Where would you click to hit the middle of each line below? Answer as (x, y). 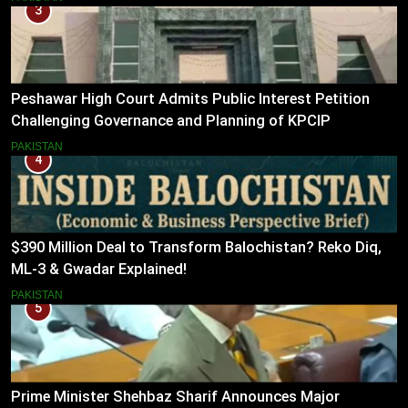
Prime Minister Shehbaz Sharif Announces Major (175, 397)
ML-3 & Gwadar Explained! (99, 270)
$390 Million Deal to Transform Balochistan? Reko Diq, (196, 248)
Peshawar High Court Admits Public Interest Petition (190, 98)
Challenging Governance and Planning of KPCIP (171, 120)
